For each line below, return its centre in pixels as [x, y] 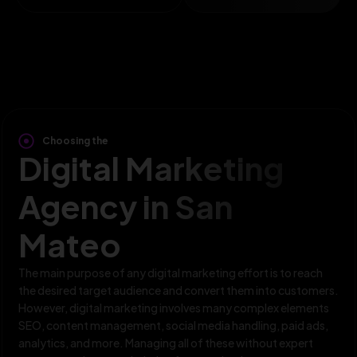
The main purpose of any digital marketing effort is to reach [171, 272]
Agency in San [126, 206]
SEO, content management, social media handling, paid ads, [173, 325]
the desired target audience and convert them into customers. [178, 290]
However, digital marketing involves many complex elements [174, 307]
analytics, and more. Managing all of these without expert [166, 342]
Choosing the [75, 140]
